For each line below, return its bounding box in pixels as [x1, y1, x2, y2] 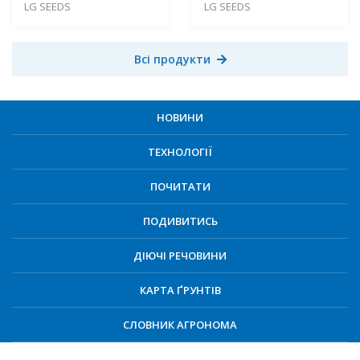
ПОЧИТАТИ [149, 178, 211, 194]
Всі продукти [133, 51, 211, 67]
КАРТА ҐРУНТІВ [139, 282, 221, 297]
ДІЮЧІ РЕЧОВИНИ [133, 247, 227, 263]
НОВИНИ [157, 109, 203, 125]
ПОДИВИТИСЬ [142, 213, 218, 228]
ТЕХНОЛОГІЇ [148, 144, 212, 159]
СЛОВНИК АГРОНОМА [123, 317, 237, 332]
